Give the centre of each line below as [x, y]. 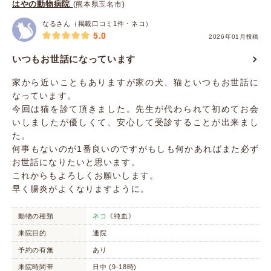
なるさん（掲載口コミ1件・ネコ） [98, 24]
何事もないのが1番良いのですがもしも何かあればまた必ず [135, 149]
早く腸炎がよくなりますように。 [81, 189]
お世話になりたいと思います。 [76, 162]
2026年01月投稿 [234, 37]
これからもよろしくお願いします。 [85, 175]
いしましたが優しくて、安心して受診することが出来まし [135, 122]
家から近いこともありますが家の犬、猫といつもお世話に [135, 82]
